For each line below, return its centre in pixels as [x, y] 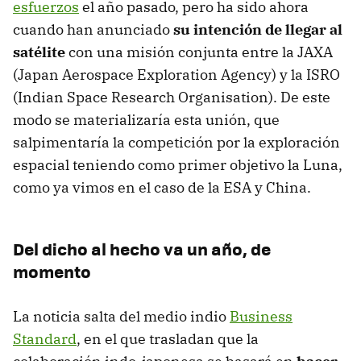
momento [52, 272]
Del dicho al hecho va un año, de [142, 249]
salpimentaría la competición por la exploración [176, 143]
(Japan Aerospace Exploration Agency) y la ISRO [176, 75]
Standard [45, 339]
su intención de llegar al [258, 30]
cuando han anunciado [93, 30]
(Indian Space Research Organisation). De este [172, 98]
